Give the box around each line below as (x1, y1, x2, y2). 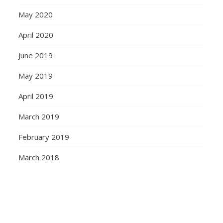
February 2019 (18, 131, 70, 142)
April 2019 (18, 91, 54, 101)
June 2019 (18, 50, 53, 60)
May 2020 (18, 9, 53, 19)
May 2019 (18, 70, 53, 81)
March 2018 (18, 152, 60, 162)
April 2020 (18, 29, 54, 40)
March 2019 (18, 111, 60, 121)
